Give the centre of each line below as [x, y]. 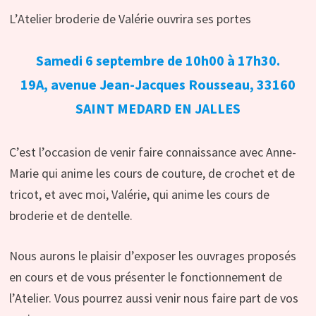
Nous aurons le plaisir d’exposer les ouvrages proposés [152, 256]
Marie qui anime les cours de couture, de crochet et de [152, 174]
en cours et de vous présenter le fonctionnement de [145, 277]
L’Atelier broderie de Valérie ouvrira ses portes [130, 19]
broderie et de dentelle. [71, 216]
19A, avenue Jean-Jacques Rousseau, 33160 [158, 85]
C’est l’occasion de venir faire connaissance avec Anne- [152, 152]
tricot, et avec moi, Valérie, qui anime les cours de [139, 195]
